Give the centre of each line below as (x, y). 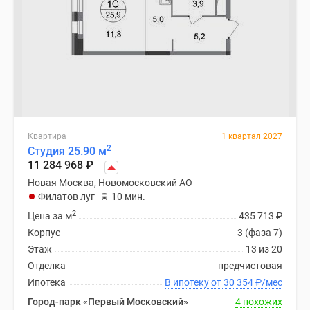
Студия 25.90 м (67, 151)
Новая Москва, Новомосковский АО (110, 183)
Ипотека (47, 282)
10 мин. (128, 197)
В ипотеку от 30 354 (239, 282)
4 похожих (259, 302)
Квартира (47, 136)
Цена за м (50, 216)
